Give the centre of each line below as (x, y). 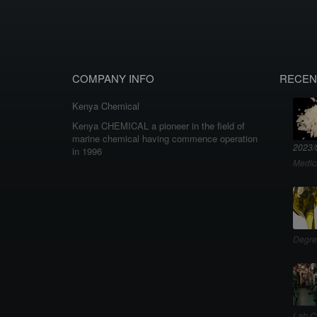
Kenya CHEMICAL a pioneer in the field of (158, 125)
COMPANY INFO (113, 78)
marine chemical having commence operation (165, 138)
